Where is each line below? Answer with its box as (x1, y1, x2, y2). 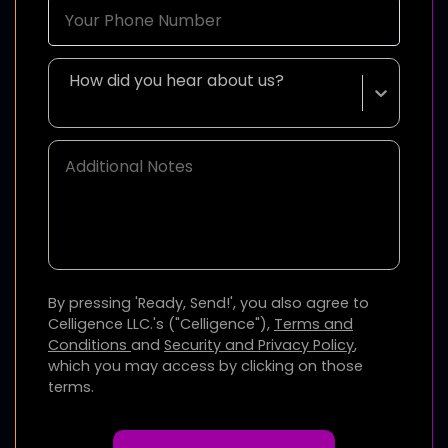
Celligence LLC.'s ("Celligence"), (48, 313, 274, 334)
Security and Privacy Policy (164, 334, 354, 355)
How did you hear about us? (69, 68, 285, 92)
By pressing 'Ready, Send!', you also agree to (48, 292, 369, 313)
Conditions (48, 334, 131, 355)
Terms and (274, 313, 353, 334)
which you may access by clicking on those (48, 355, 363, 376)
